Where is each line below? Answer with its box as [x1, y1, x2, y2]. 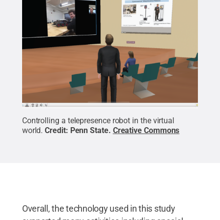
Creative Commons [112, 125, 180, 135]
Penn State [70, 125, 109, 135]
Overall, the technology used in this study [22, 203, 175, 214]
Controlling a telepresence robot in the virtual [22, 115, 175, 125]
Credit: [45, 125, 70, 135]
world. [22, 125, 43, 135]
